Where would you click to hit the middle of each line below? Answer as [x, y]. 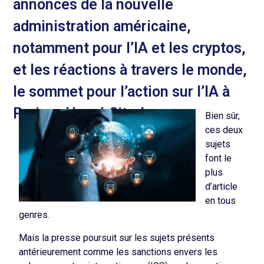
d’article [222, 187]
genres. [34, 215]
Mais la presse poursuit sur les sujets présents [117, 237]
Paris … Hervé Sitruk [81, 113]
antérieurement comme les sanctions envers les [118, 252]
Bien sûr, [223, 116]
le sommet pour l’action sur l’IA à [122, 91]
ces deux [224, 130]
